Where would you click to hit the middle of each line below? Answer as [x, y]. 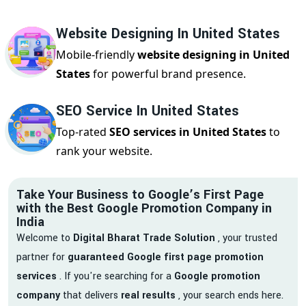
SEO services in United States [188, 132]
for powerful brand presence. [168, 74]
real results [150, 295]
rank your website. [104, 151]
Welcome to [45, 238]
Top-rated [83, 132]
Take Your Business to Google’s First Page [140, 195]
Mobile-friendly [97, 55]
